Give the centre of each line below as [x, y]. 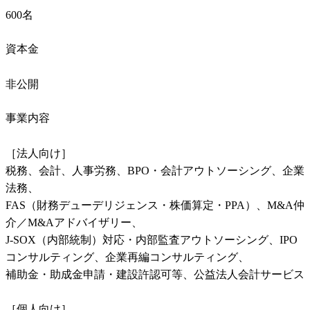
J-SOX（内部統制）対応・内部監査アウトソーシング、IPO [152, 240]
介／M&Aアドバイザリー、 [74, 223]
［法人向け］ [39, 154]
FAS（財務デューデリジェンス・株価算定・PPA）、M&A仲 [155, 206]
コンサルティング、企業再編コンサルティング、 [127, 257]
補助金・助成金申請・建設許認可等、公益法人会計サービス [155, 275]
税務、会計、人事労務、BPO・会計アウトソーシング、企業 [155, 171]
